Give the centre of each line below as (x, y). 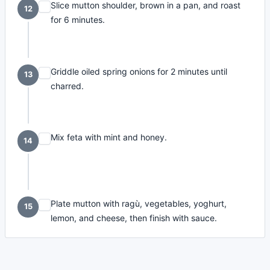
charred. (67, 86)
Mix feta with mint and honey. (109, 137)
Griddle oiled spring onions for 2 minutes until (139, 71)
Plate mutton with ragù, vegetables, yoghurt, (139, 203)
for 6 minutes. (78, 20)
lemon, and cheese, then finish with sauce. (134, 218)
